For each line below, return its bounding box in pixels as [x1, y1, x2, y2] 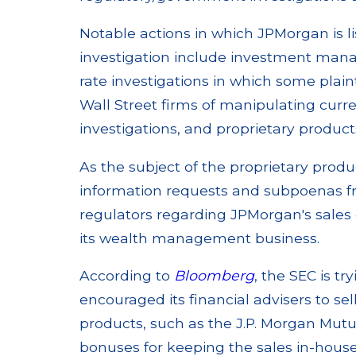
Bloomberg [174, 267, 255, 284]
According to [79, 267, 175, 284]
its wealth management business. [79, 229, 320, 246]
